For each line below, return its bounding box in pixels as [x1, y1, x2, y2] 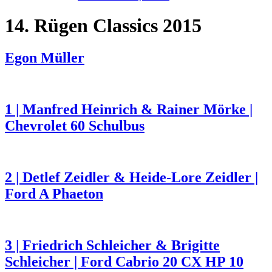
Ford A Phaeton [5, 186, 103, 202]
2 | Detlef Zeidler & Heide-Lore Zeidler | [5, 169, 258, 185]
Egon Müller [5, 50, 84, 66]
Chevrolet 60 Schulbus [5, 118, 144, 134]
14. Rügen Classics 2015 [5, 14, 202, 36]
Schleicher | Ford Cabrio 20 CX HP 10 [5, 253, 243, 270]
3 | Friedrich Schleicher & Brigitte [5, 237, 220, 253]
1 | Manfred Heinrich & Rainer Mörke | [5, 101, 253, 118]
